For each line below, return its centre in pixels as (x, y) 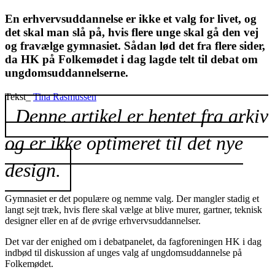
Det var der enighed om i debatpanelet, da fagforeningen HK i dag (133, 241)
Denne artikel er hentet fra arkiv (142, 116)
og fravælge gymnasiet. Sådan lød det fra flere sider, (135, 46)
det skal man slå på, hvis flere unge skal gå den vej (132, 33)
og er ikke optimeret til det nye (124, 143)
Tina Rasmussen (65, 96)
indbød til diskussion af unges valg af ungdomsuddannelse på (123, 252)
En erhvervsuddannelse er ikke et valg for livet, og (131, 19)
